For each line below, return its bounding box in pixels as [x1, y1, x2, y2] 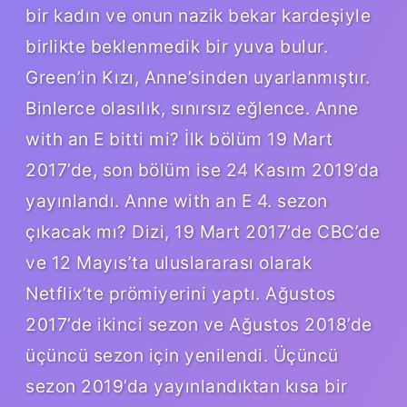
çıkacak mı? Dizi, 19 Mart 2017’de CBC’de [25, 220, 380, 243]
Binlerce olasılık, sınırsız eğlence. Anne [25, 96, 359, 119]
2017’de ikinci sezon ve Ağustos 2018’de [25, 313, 372, 335]
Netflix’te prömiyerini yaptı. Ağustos [25, 282, 336, 304]
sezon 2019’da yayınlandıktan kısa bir [25, 374, 348, 397]
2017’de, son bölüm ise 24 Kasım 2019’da [25, 158, 380, 181]
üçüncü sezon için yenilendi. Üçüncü [25, 343, 339, 366]
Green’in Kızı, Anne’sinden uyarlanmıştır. [25, 65, 371, 88]
